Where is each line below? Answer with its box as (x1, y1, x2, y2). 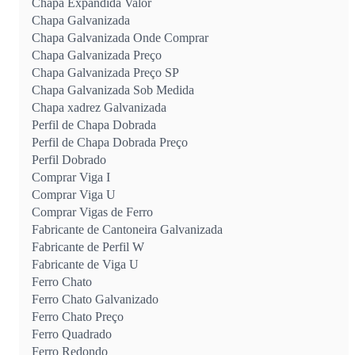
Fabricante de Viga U (32, 257, 139, 271)
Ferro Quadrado (32, 326, 112, 341)
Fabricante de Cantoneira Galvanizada (32, 222, 223, 236)
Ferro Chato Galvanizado (32, 292, 158, 306)
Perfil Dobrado (32, 152, 106, 166)
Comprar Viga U (32, 187, 116, 201)
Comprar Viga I (32, 170, 110, 184)
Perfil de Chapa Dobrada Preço (32, 135, 188, 149)
